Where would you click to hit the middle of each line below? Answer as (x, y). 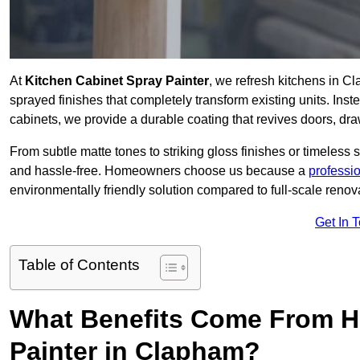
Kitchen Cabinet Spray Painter (117, 81)
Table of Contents (79, 265)
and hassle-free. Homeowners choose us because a (159, 171)
